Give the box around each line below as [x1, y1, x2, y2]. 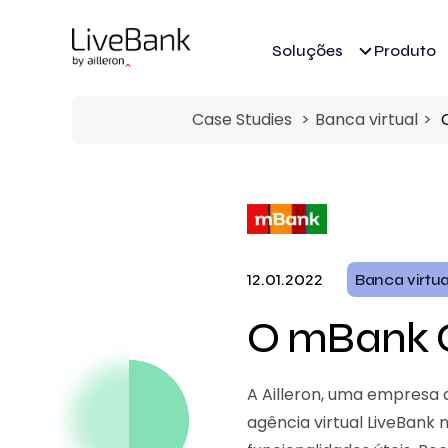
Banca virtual [315, 108, 418, 131]
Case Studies [192, 108, 292, 131]
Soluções [272, 41, 343, 60]
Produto [374, 41, 436, 60]
